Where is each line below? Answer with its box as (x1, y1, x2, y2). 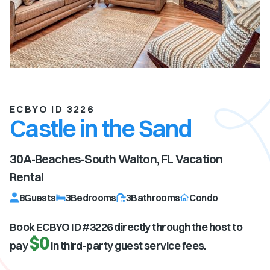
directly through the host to (112, 220, 243, 234)
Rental (10, 169, 44, 184)
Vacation (173, 151, 223, 166)
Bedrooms (70, 192, 116, 204)
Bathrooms (131, 192, 180, 204)
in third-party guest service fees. (51, 239, 206, 253)
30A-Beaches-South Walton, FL (10, 151, 174, 166)
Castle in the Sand (10, 113, 192, 143)
